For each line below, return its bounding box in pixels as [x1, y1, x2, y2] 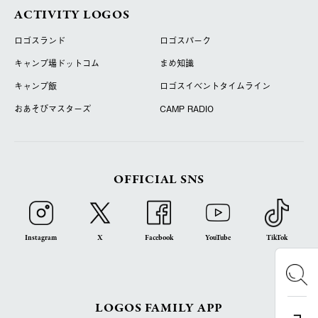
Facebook [144, 233, 173, 243]
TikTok [266, 233, 288, 243]
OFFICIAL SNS [114, 170, 204, 189]
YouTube [205, 233, 231, 243]
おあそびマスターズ [14, 102, 91, 116]
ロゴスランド [14, 34, 65, 48]
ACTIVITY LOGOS [14, 6, 130, 24]
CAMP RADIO [159, 102, 214, 116]
